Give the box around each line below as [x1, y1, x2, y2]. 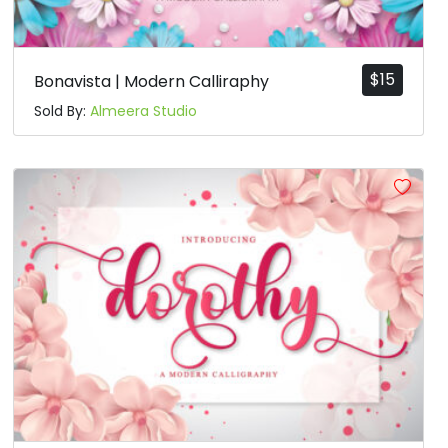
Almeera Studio [90, 101, 198, 122]
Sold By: [34, 101, 91, 122]
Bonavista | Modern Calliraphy [34, 70, 270, 94]
